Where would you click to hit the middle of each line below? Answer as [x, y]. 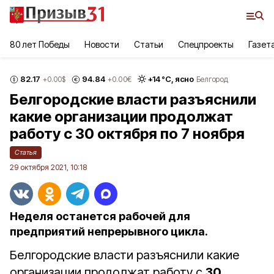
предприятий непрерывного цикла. [109, 231]
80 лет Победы [40, 44]
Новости [102, 44]
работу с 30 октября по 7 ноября [127, 134]
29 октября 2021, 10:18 [48, 167]
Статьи [148, 44]
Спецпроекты [206, 44]
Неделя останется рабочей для [100, 216]
